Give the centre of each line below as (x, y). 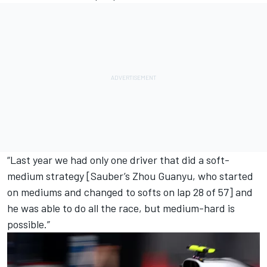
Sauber (107, 176)
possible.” (29, 224)
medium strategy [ (49, 176)
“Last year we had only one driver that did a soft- (118, 159)
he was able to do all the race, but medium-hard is (121, 208)
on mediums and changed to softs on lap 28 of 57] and (130, 192)
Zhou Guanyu (162, 176)
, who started (223, 176)
